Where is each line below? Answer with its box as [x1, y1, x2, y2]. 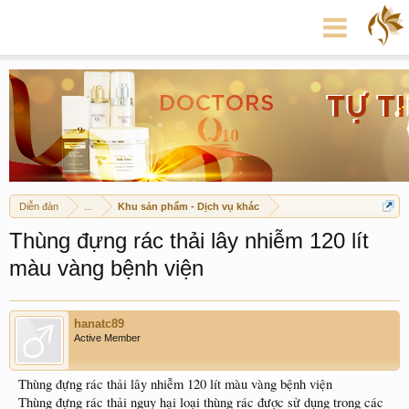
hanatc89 [74, 317, 124, 330]
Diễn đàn [19, 201, 58, 212]
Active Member [74, 332, 141, 343]
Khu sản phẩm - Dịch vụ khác [118, 201, 259, 212]
